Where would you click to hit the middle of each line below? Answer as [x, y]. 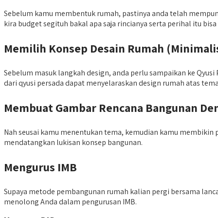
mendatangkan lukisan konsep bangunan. [73, 143]
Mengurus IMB [40, 167]
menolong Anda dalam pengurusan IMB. [70, 202]
